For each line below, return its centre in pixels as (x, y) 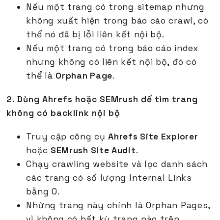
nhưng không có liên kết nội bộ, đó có (111, 62)
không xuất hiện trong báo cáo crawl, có (117, 21)
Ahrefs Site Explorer (153, 137)
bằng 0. (43, 192)
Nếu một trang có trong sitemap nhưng (115, 7)
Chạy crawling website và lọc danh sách (117, 164)
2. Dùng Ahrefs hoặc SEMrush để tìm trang (102, 99)
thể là (41, 76)
